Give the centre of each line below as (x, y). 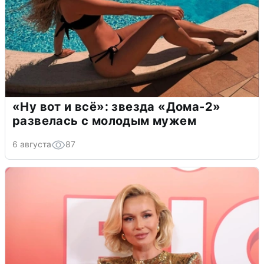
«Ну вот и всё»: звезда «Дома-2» (117, 107)
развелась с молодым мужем (104, 121)
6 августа (32, 144)
